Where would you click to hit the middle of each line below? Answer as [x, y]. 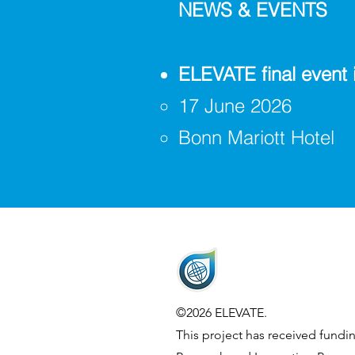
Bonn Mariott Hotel [256, 137]
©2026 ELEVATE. [221, 313]
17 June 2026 [235, 106]
